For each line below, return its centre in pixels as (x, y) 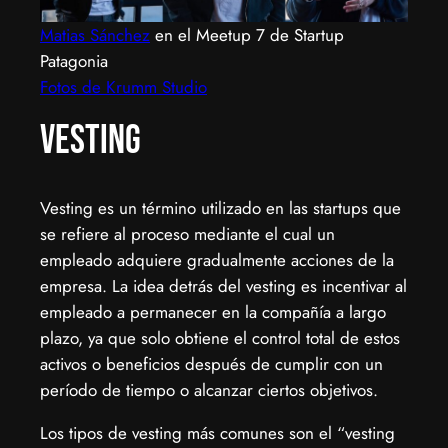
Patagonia (74, 61)
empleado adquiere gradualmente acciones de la (217, 260)
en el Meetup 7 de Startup (247, 35)
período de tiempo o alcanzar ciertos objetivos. (209, 390)
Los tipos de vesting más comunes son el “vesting (217, 433)
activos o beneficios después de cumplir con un (211, 364)
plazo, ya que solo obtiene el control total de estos (220, 338)
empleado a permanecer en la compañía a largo (213, 312)
